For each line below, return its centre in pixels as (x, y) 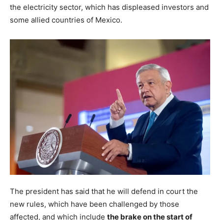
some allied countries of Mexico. (66, 20)
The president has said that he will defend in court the (104, 192)
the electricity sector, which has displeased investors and (109, 7)
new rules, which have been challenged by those (95, 204)
